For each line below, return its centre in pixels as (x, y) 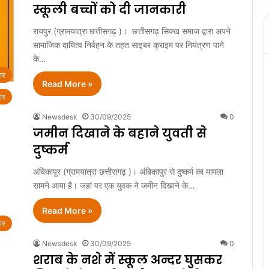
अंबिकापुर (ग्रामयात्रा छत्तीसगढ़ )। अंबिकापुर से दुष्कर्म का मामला (128, 171)
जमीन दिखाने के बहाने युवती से (120, 133)
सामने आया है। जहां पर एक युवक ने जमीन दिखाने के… (114, 185)
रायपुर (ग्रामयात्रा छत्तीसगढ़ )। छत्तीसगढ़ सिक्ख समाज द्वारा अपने (132, 31)
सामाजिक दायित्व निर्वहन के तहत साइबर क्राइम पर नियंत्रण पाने (128, 44)
